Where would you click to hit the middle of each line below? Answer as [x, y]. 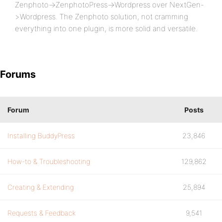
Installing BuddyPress [41, 136]
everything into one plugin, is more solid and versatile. [106, 28]
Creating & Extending [41, 187]
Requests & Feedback [42, 213]
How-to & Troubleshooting [49, 161]
